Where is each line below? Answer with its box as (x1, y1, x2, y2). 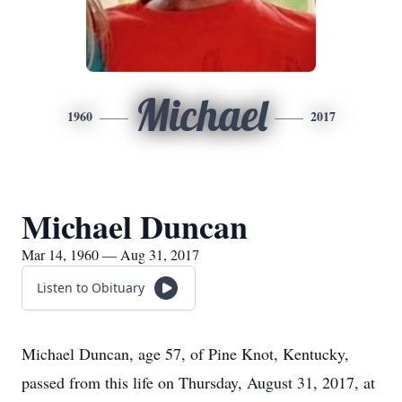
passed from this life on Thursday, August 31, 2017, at (22, 371, 375, 393)
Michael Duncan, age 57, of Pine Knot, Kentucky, (22, 343, 349, 364)
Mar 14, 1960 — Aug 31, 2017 (22, 245, 199, 264)
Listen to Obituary (37, 279, 144, 296)
